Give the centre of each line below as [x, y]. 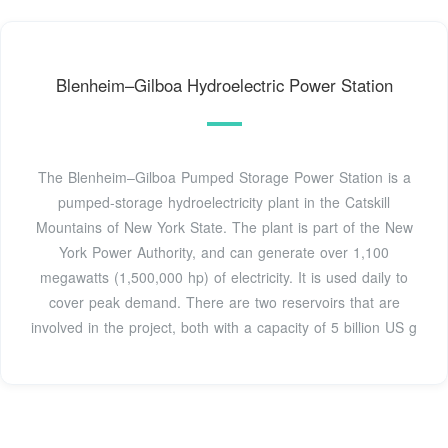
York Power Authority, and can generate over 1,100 [224, 252]
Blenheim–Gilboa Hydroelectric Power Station [224, 85]
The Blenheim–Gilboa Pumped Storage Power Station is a [224, 177]
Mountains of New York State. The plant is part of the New [224, 227]
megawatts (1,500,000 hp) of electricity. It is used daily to [224, 277]
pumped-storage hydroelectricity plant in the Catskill [224, 202]
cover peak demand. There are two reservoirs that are [224, 302]
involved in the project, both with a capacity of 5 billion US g [224, 327]
